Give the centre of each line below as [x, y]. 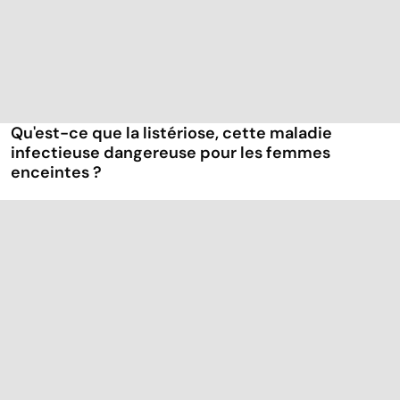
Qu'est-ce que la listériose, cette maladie [171, 133]
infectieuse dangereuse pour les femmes [171, 153]
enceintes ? [56, 173]
